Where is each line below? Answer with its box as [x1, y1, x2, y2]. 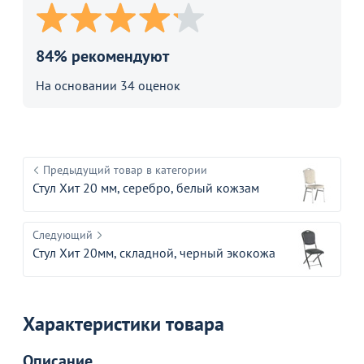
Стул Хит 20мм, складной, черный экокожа [32, 245, 275, 261]
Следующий [32, 227, 93, 242]
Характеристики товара [23, 311, 224, 336]
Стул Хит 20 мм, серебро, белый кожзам [32, 180, 259, 196]
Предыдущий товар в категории [43, 162, 207, 177]
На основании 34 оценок [36, 77, 180, 93]
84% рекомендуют [36, 45, 169, 67]
